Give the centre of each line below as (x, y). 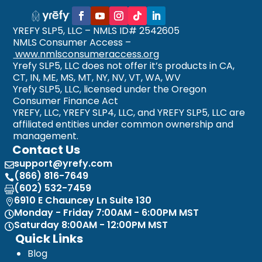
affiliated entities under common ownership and (123, 125)
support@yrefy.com (63, 163)
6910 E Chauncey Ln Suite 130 (83, 200)
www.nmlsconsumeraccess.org (87, 54)
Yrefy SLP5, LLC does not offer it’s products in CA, (124, 66)
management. (46, 136)
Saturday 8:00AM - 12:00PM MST (91, 225)
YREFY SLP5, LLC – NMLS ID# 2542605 (96, 31)
